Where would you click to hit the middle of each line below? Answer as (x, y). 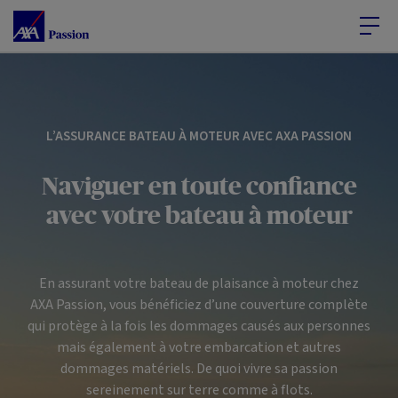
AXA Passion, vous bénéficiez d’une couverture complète (199, 304)
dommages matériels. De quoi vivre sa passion (199, 368)
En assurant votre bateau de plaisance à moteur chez (199, 283)
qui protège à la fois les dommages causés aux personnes (199, 326)
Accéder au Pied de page (269, 21)
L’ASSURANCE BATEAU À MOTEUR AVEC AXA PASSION (199, 136)
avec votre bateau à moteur (199, 215)
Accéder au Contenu (85, 21)
